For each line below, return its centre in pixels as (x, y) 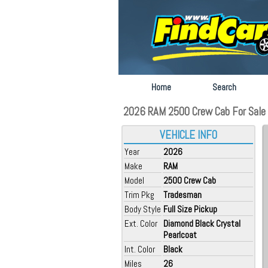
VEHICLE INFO (188, 135)
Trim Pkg (139, 195)
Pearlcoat (180, 235)
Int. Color (140, 249)
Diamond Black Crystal (202, 223)
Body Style (143, 209)
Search (224, 87)
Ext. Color (141, 223)
